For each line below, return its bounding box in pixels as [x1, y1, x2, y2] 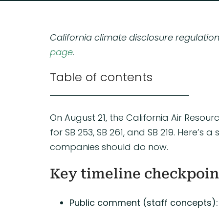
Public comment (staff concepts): [69, 196, 218, 209]
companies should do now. [49, 140, 168, 153]
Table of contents [49, 69, 153, 86]
